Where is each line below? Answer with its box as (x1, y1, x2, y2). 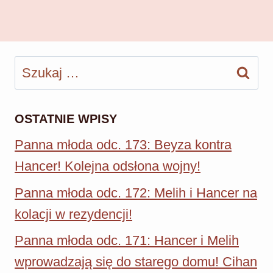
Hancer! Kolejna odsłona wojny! (15, 158, 200, 174)
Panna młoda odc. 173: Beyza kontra (15, 136, 232, 152)
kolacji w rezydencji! (15, 206, 132, 222)
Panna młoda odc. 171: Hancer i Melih (15, 233, 239, 249)
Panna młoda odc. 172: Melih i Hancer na (15, 185, 257, 200)
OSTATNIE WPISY (15, 112, 117, 126)
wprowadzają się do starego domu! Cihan (15, 254, 257, 270)
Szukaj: (14, 58, 58, 74)
